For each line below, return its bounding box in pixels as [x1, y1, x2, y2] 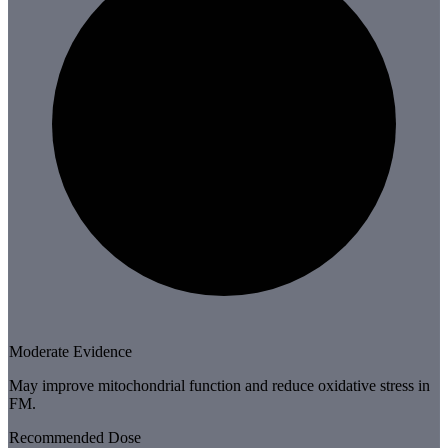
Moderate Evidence [9, 342, 132, 360]
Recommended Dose [9, 428, 141, 446]
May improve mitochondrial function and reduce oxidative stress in [9, 376, 430, 394]
